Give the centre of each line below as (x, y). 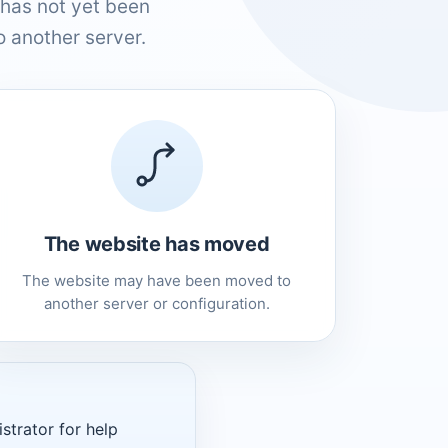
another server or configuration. (156, 303)
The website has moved (156, 243)
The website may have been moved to (157, 280)
